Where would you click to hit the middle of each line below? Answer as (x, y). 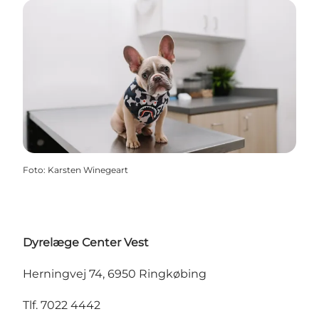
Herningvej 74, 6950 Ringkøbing (115, 274)
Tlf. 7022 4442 (62, 305)
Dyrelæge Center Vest (86, 243)
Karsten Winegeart (88, 170)
